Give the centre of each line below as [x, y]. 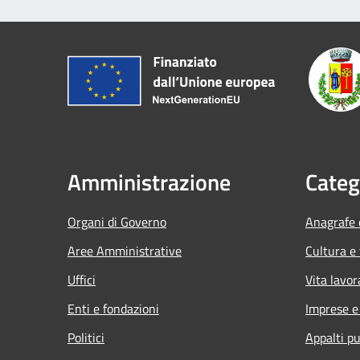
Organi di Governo [117, 221]
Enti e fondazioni [113, 308]
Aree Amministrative [125, 250]
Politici [86, 337]
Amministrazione [149, 182]
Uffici [82, 279]
